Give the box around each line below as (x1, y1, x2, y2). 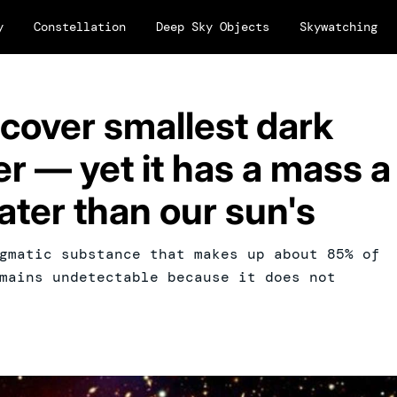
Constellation (34, 19, 126, 35)
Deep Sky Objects (156, 19, 269, 35)
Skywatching (300, 19, 378, 35)
